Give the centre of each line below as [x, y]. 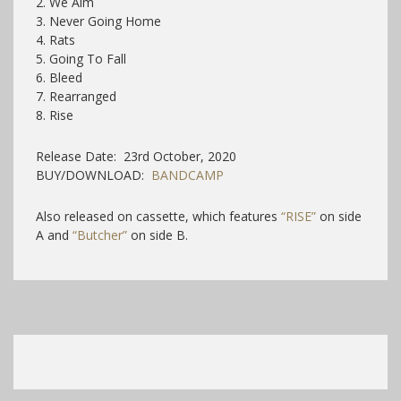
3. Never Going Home [102, 21]
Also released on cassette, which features [158, 216]
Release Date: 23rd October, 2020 [141, 156]
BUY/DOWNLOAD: [94, 175]
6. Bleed [63, 77]
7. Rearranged [80, 96]
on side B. [158, 235]
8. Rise [60, 115]
